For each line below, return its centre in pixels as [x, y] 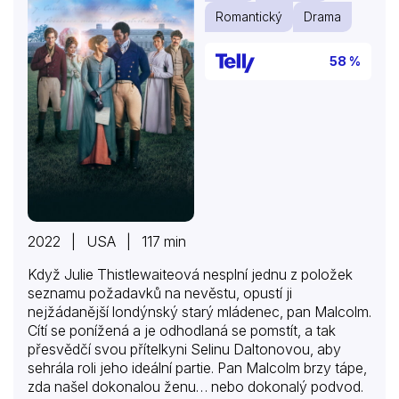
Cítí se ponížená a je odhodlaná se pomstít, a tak [182, 330]
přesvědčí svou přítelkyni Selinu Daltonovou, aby [184, 349]
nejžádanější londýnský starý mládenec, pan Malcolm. [199, 311]
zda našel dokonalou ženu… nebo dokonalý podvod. [195, 386]
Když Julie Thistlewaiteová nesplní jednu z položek [190, 274]
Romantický [249, 16]
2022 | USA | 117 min [107, 241]
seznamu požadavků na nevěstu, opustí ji [160, 293]
